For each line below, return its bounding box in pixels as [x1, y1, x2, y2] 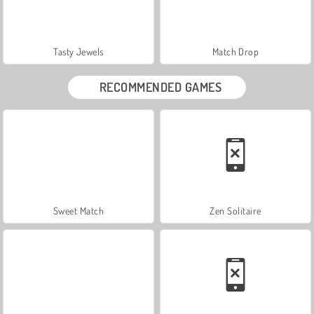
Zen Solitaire [210, 204, 261, 217]
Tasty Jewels [53, 45, 104, 57]
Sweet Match [53, 204, 104, 217]
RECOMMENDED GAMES [99, 78, 222, 95]
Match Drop [212, 45, 259, 57]
